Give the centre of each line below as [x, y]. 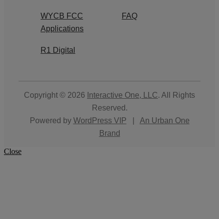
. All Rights [176, 95]
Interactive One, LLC [122, 95]
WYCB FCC [62, 16]
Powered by [51, 120]
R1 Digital [58, 50]
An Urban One [164, 120]
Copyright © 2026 [55, 95]
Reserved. [109, 108]
